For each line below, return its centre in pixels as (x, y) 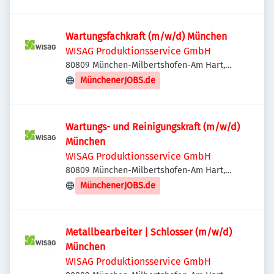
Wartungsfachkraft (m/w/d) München (146, 36)
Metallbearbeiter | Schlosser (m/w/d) (149, 232)
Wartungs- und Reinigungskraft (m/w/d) (153, 127)
